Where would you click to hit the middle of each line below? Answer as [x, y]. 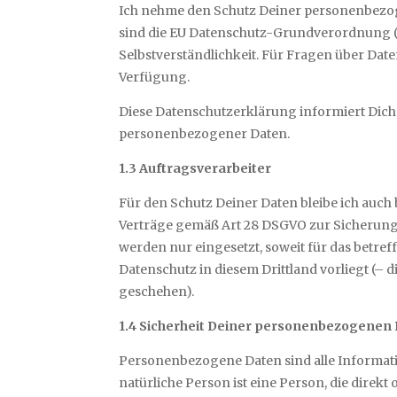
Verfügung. [155, 78]
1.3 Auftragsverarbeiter [195, 169]
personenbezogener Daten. [205, 134]
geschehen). [157, 292]
